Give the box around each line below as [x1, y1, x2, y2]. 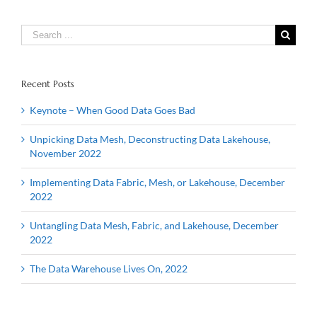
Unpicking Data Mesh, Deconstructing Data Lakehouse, [30, 133, 270, 146]
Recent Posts [21, 77, 74, 90]
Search [21, 24, 50, 37]
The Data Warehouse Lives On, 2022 [30, 263, 188, 275]
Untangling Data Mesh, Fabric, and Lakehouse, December [30, 219, 279, 232]
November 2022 [30, 147, 101, 160]
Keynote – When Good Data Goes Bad [30, 104, 195, 117]
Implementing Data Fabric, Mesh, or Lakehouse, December [30, 176, 285, 189]
